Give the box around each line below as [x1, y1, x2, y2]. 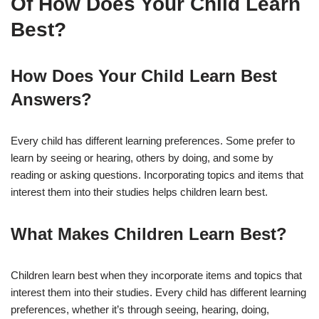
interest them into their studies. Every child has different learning [11, 286, 306, 298]
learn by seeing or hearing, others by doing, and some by [11, 151, 273, 164]
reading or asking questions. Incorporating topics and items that [11, 168, 303, 181]
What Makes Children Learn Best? [11, 224, 287, 244]
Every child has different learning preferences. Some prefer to [11, 134, 295, 147]
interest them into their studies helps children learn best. [11, 185, 268, 198]
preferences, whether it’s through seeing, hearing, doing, [11, 303, 269, 315]
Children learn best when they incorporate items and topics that [11, 268, 302, 281]
